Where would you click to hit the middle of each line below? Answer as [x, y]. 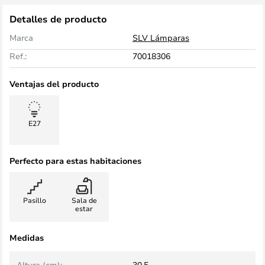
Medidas [27, 237]
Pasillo [34, 200]
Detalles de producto [58, 19]
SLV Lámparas [161, 38]
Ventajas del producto [54, 84]
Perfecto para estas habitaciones [75, 161]
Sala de [84, 200]
